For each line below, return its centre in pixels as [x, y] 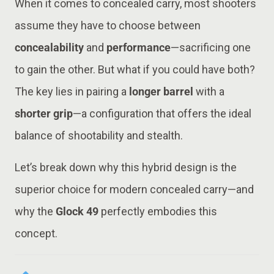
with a [209, 91]
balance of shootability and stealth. [99, 135]
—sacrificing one [211, 47]
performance [139, 47]
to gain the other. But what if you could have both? [135, 69]
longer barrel [161, 91]
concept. [36, 233]
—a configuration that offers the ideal [162, 113]
